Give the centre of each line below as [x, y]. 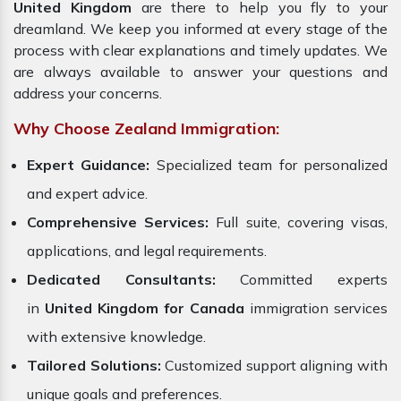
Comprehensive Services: [122, 222]
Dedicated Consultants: [121, 280]
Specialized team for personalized [269, 165]
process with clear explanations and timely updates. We [200, 51]
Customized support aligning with [274, 366]
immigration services [316, 308]
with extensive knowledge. [116, 337]
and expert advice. [87, 194]
